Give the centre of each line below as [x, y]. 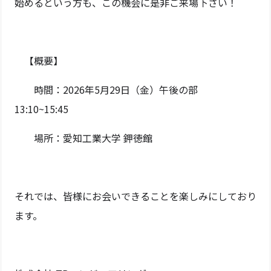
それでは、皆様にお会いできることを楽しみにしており [135, 196]
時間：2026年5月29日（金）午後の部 [111, 90]
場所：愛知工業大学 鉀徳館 [83, 138]
